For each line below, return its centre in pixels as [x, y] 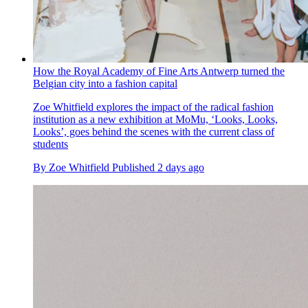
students [51, 144]
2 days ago [181, 168]
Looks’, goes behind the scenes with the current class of [154, 132]
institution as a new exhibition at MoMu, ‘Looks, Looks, [155, 120]
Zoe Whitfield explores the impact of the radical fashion [153, 107]
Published [135, 168]
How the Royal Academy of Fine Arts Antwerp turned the [159, 71]
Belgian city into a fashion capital [105, 84]
